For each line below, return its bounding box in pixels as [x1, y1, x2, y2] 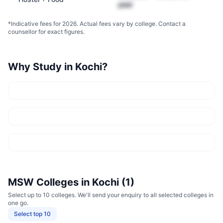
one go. [8, 199, 28, 207]
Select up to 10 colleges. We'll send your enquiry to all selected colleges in [8, 191, 214, 199]
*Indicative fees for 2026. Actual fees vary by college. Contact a [8, 20, 186, 27]
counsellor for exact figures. [8, 28, 85, 35]
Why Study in [8, 61, 75, 73]
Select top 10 [14, 210, 51, 218]
